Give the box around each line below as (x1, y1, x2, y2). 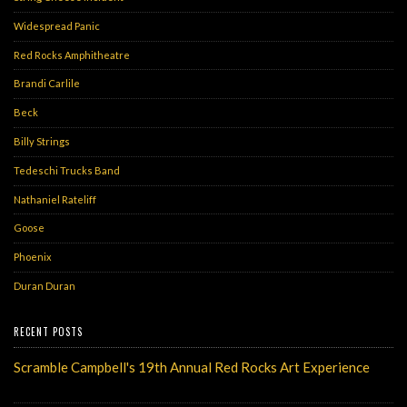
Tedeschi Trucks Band (14, 164, 120, 177)
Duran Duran (14, 280, 75, 293)
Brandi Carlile (14, 77, 80, 90)
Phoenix (14, 251, 52, 263)
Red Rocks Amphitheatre (14, 48, 130, 61)
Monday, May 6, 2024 (14, 382, 101, 394)
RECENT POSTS (14, 323, 83, 339)
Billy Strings (14, 135, 70, 148)
